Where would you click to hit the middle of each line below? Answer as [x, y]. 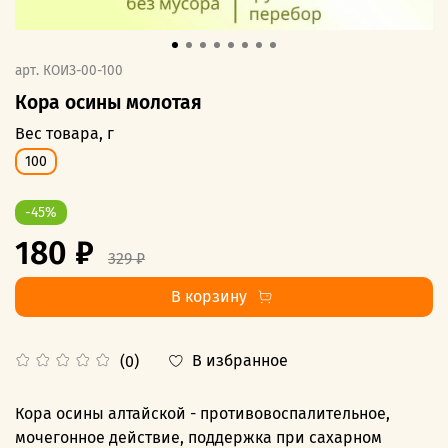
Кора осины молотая [108, 102]
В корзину [208, 297]
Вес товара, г [64, 133]
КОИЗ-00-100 [83, 70]
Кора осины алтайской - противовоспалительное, [202, 414]
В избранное [240, 361]
